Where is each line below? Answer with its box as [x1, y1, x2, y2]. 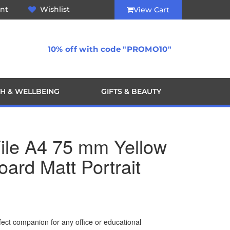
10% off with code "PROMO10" [47, 44, 171, 54]
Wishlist [40, 5, 70, 14]
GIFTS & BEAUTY [101, 87, 161, 96]
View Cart [133, 5, 169, 14]
